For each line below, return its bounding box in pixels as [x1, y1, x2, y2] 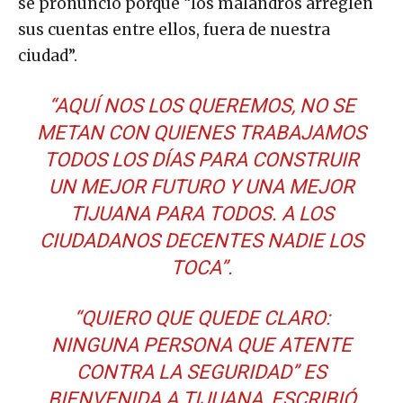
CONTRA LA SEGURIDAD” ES [76, 361, 327, 384]
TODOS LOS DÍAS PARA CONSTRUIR [44, 148, 359, 172]
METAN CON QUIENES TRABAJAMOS [37, 121, 366, 145]
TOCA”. [170, 256, 233, 280]
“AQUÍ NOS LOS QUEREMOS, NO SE [48, 94, 355, 118]
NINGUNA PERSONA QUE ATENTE [51, 334, 352, 357]
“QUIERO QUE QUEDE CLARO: [73, 307, 330, 330]
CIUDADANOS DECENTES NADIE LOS [40, 229, 363, 253]
